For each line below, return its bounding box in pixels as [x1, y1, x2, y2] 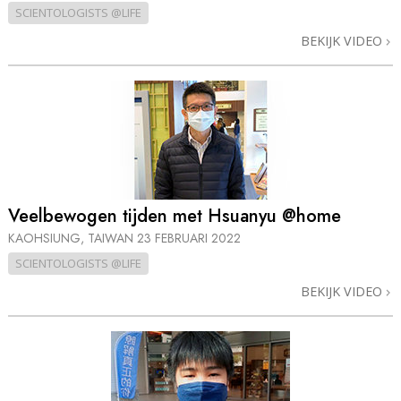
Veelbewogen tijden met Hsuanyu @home [8, 203, 341, 230]
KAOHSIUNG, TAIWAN [8, 229, 137, 248]
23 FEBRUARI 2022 [137, 229, 241, 248]
